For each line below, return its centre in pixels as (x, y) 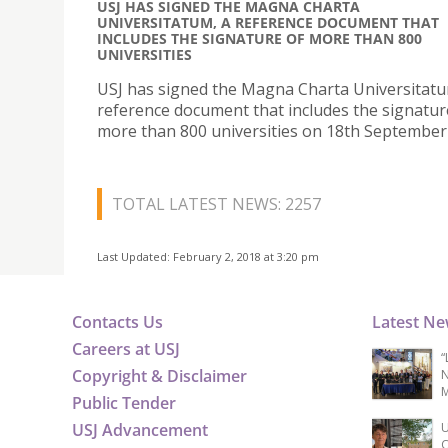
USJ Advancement (140, 430)
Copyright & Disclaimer (159, 376)
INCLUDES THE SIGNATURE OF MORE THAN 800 (259, 39)
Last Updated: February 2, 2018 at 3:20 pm (208, 257)
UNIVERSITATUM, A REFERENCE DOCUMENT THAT (268, 23)
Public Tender (124, 403)
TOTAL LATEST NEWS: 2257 (216, 204)
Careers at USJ (126, 349)
